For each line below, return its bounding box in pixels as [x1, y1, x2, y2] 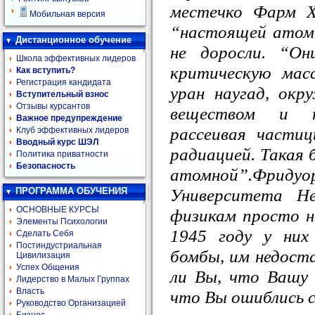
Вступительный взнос [16, 89, 109, 99]
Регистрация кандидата [16, 77, 111, 87]
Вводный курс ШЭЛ [16, 137, 98, 147]
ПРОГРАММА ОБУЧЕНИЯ [15, 186, 127, 196]
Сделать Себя [16, 229, 74, 238]
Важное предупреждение [16, 113, 122, 123]
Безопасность [16, 161, 75, 171]
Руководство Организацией [16, 298, 126, 308]
